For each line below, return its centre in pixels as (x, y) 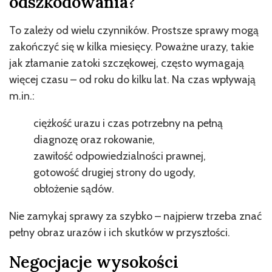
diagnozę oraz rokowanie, (94, 139)
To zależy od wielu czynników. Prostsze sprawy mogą (134, 30)
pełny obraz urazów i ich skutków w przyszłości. (120, 232)
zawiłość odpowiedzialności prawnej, (120, 156)
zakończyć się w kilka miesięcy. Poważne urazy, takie (131, 46)
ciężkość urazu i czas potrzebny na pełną (128, 123)
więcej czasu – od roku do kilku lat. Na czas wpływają (132, 79)
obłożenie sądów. (74, 189)
